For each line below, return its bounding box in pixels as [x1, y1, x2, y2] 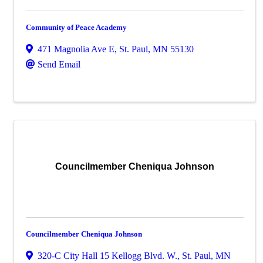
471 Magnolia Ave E [38, 44, 114, 54]
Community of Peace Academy [26, 23, 127, 32]
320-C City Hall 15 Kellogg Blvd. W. [38, 251, 177, 261]
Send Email [38, 59, 80, 69]
